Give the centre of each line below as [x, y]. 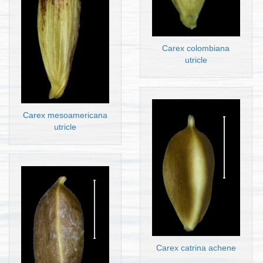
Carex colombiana [196, 48]
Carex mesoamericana [65, 115]
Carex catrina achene [196, 248]
